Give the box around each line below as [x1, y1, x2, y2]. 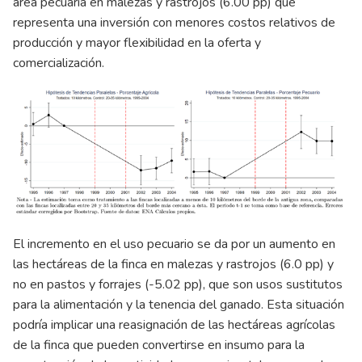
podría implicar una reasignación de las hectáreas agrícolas [13, 315, 335, 334]
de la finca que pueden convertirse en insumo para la [13, 335, 305, 354]
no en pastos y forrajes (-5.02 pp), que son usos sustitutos [13, 275, 343, 293]
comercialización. [13, 53, 104, 72]
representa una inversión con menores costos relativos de [13, 13, 335, 32]
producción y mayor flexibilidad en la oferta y [13, 33, 261, 52]
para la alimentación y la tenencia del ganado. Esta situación [13, 295, 344, 314]
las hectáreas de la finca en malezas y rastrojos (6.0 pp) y [13, 255, 334, 273]
